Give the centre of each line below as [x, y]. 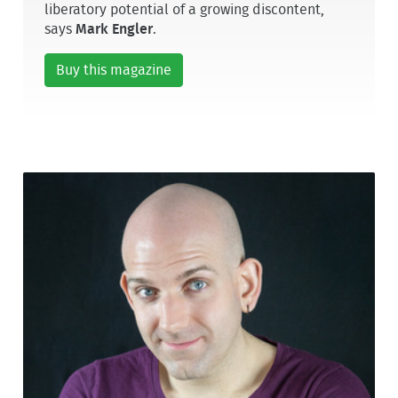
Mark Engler [115, 30]
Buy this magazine [114, 71]
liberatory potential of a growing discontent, [185, 10]
